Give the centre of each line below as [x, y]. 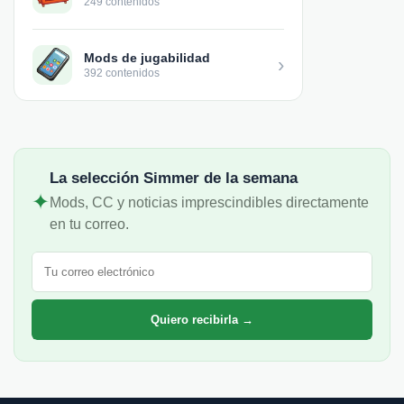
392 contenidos [122, 73]
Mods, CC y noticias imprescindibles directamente [209, 202]
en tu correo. [89, 224]
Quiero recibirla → [202, 319]
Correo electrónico [90, 258]
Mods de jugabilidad [147, 57]
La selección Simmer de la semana [174, 178]
